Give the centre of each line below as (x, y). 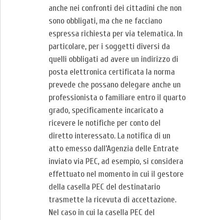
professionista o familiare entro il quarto (117, 97)
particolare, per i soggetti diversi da (109, 46)
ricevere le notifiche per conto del (105, 123)
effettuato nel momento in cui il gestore (116, 174)
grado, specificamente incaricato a (106, 110)
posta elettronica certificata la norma (112, 72)
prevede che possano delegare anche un (115, 85)
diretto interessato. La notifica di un (110, 136)
